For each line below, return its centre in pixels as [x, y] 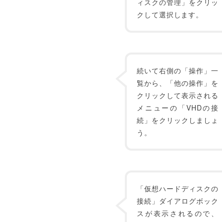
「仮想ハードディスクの [178, 188]
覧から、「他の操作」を [178, 83]
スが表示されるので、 [178, 213]
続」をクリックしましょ [178, 120]
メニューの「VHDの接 [178, 108]
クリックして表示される [178, 95]
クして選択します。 [170, 14]
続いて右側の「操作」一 [178, 70]
